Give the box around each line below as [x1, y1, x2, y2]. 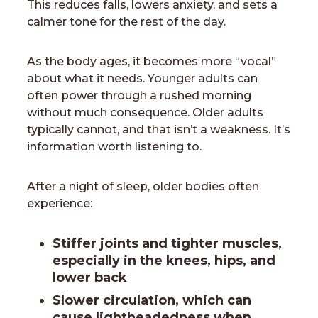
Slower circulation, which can [53, 292, 251, 308]
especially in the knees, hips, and [53, 253, 275, 268]
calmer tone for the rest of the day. [27, 15, 226, 28]
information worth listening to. [27, 140, 202, 153]
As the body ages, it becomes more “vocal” [27, 55, 276, 68]
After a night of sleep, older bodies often [27, 180, 259, 193]
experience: [27, 197, 92, 210]
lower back [53, 270, 127, 285]
